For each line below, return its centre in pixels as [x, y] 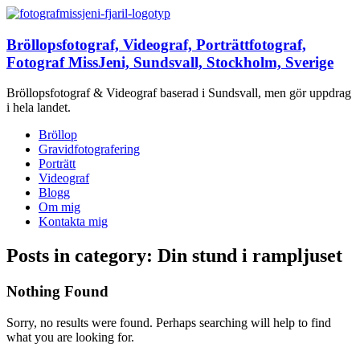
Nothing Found [57, 292]
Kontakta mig [73, 222]
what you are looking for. [70, 337]
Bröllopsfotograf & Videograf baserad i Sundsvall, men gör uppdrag [179, 93]
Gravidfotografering [89, 149]
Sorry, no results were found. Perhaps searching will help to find [169, 322]
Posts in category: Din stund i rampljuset [174, 256]
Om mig [59, 207]
